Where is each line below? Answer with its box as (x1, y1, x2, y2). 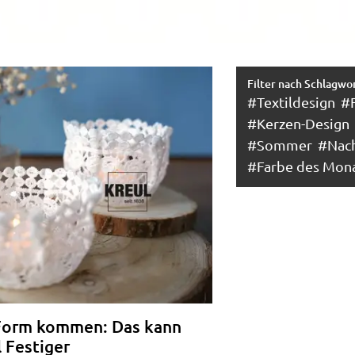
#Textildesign (246, 94, 335, 110)
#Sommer (246, 136, 312, 153)
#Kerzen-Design (246, 115, 349, 132)
